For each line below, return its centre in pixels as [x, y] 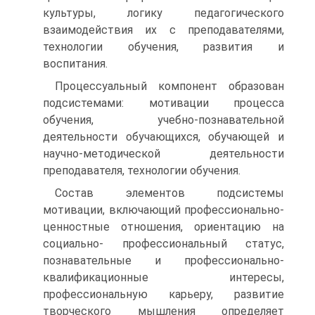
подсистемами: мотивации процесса [163, 103]
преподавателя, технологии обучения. [142, 171]
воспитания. [75, 64]
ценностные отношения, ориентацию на [163, 227]
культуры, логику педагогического [163, 13]
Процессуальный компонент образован [169, 86]
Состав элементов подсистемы [169, 193]
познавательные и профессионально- [163, 261]
